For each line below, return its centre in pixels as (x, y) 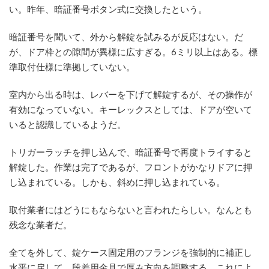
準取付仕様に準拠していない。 (72, 68)
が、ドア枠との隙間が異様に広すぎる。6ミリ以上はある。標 (133, 53)
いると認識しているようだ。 (68, 125)
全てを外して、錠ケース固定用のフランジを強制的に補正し (131, 253)
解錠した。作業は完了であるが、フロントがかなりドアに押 (131, 168)
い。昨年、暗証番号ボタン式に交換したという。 (108, 10)
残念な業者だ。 (41, 226)
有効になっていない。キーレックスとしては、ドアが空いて (131, 110)
